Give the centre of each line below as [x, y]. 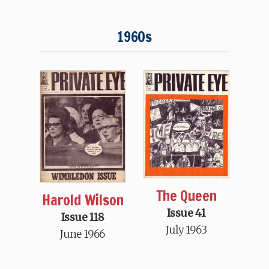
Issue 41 [186, 213]
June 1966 [83, 234]
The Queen [186, 196]
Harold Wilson [83, 200]
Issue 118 [83, 218]
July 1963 [186, 230]
